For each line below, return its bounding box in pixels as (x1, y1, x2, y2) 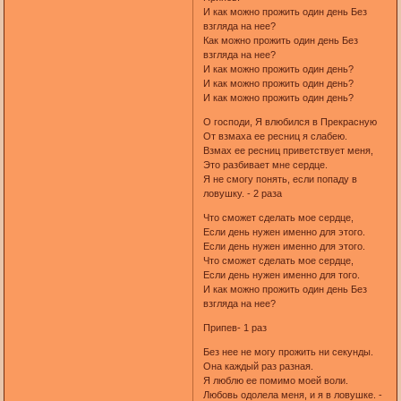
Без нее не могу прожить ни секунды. (202, 346, 373, 357)
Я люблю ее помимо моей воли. (202, 374, 348, 386)
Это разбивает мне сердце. (202, 158, 328, 170)
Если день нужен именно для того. (202, 269, 360, 280)
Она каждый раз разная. (202, 360, 313, 371)
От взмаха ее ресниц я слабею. (202, 130, 347, 141)
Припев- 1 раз (202, 321, 267, 333)
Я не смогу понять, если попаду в (202, 173, 357, 184)
